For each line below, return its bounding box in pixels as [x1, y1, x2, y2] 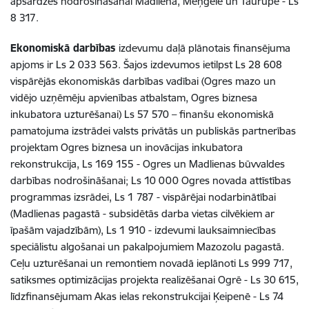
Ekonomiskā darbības [10, 41, 119, 54]
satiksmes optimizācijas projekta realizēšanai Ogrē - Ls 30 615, [10, 273, 299, 286]
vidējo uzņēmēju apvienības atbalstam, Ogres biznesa [10, 91, 257, 104]
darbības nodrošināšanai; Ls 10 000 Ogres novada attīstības [10, 174, 291, 187]
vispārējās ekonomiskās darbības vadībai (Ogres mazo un [10, 74, 276, 88]
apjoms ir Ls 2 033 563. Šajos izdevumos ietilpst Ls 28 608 [10, 58, 282, 71]
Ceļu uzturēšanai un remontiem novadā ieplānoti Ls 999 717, [10, 257, 292, 270]
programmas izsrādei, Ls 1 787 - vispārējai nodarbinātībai [10, 190, 276, 203]
